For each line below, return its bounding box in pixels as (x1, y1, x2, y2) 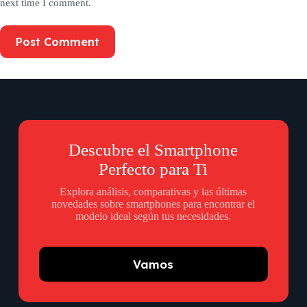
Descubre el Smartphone (69, 140, 238, 159)
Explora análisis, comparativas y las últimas (60, 186, 247, 197)
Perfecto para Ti (99, 160, 208, 178)
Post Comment (16, 34, 99, 49)
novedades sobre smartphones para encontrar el (51, 198, 256, 210)
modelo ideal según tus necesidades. (75, 210, 232, 222)
